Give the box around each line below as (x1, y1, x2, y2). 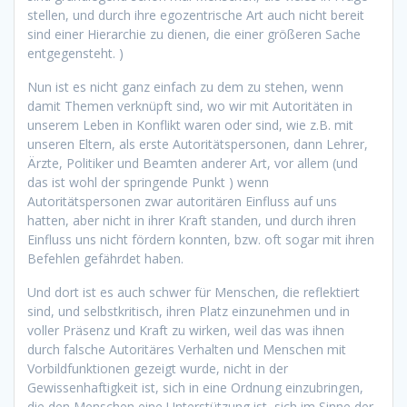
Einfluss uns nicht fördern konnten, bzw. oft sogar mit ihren (27, 230, 374, 248)
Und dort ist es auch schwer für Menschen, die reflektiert (27, 283, 360, 301)
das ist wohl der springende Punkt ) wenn (27, 173, 269, 191)
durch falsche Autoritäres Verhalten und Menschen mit (27, 340, 346, 358)
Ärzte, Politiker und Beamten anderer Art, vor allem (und (27, 154, 358, 172)
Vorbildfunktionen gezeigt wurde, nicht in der (27, 359, 288, 377)
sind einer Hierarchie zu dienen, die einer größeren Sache (27, 25, 361, 43)
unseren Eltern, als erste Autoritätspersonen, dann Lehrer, (27, 134, 368, 153)
